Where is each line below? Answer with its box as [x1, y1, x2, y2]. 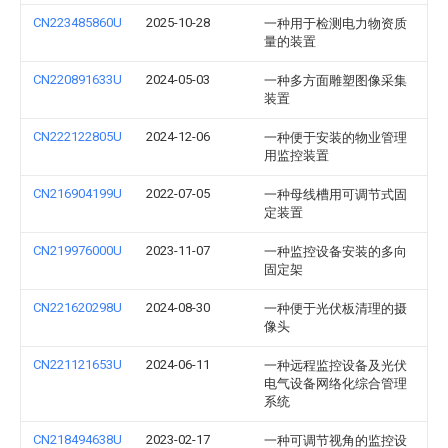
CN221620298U [33, 300, 122, 315]
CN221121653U [33, 357, 122, 372]
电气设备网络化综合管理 [264, 376, 407, 391]
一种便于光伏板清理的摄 [264, 301, 407, 316]
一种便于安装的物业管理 [264, 130, 407, 145]
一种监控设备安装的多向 [264, 244, 407, 259]
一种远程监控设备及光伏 [264, 358, 407, 373]
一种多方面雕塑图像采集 [264, 73, 407, 88]
